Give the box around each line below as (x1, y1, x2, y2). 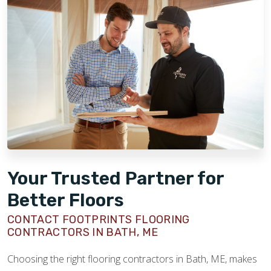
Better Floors (7, 189, 124, 211)
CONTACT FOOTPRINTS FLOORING (7, 212, 190, 226)
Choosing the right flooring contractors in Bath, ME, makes (7, 252, 257, 266)
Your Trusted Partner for (7, 167, 224, 189)
